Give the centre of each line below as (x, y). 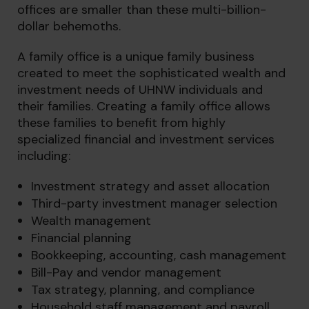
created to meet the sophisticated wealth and (151, 73)
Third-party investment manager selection (154, 203)
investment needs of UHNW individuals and (140, 90)
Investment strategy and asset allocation (150, 186)
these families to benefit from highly (121, 123)
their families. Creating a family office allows (144, 106)
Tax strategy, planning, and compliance (143, 290)
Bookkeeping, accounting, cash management (159, 255)
